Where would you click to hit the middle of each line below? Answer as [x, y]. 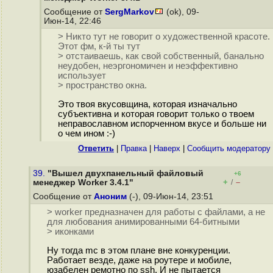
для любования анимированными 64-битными [143, 222]
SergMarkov [129, 12]
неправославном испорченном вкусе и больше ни [162, 124]
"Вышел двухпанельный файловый [126, 173]
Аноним [110, 197]
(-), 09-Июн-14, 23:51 [171, 197]
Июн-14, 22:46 [74, 21]
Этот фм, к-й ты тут [99, 47]
